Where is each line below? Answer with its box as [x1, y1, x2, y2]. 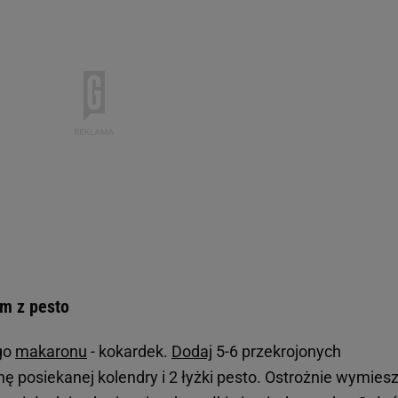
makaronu [15, 341, 87, 361]
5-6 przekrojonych [212, 341, 341, 361]
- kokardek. [87, 341, 171, 361]
